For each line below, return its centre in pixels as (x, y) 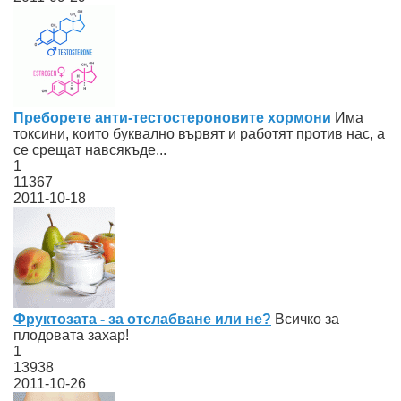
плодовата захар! (71, 335)
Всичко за (305, 319)
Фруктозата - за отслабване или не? (142, 319)
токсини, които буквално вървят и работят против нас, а (199, 133)
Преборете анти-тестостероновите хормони (172, 117)
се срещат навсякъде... (90, 149)
